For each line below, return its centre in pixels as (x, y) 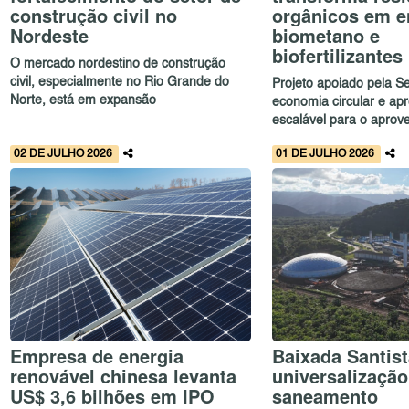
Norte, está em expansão (84, 101)
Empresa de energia (97, 355)
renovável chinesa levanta (124, 375)
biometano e (325, 35)
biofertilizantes (337, 55)
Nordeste (50, 35)
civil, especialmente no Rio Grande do (120, 83)
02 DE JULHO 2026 (65, 155)
